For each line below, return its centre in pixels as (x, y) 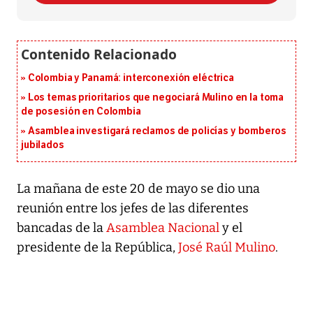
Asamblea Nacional (163, 227)
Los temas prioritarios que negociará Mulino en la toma (156, 97)
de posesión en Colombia (81, 111)
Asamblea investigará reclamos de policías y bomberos (157, 131)
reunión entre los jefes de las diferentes (133, 208)
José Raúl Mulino (227, 247)
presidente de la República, (97, 247)
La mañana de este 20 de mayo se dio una (138, 188)
